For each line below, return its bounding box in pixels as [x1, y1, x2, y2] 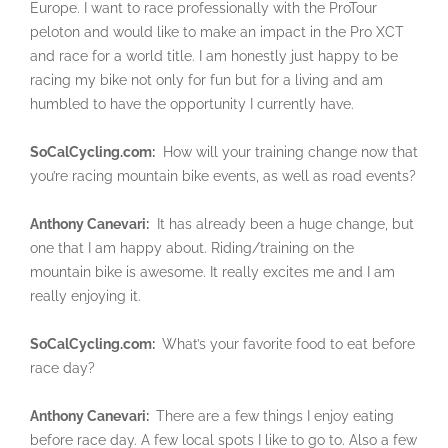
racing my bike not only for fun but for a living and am [30, 71, 383, 88]
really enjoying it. [30, 287, 141, 304]
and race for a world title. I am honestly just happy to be [30, 47, 398, 64]
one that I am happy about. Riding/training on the [30, 239, 354, 256]
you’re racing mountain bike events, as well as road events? [30, 167, 416, 184]
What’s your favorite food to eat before [158, 335, 415, 352]
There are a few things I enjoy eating [152, 407, 394, 424]
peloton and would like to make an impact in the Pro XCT [30, 23, 404, 40]
